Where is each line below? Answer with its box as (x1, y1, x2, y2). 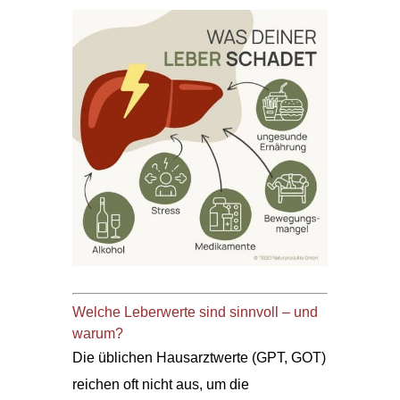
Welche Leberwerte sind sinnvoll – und (71, 304, 318, 320)
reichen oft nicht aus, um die (71, 376, 249, 392)
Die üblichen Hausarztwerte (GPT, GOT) (71, 349, 326, 365)
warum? (71, 325, 123, 341)
